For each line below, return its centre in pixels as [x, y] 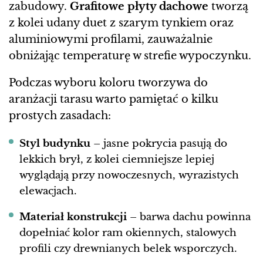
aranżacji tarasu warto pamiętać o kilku [114, 100]
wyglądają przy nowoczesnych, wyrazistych [129, 176]
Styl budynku [55, 144]
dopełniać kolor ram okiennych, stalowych [128, 233]
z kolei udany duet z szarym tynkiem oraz [121, 23]
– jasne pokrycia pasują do [159, 144]
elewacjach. [48, 191]
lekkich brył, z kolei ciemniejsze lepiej [117, 160]
